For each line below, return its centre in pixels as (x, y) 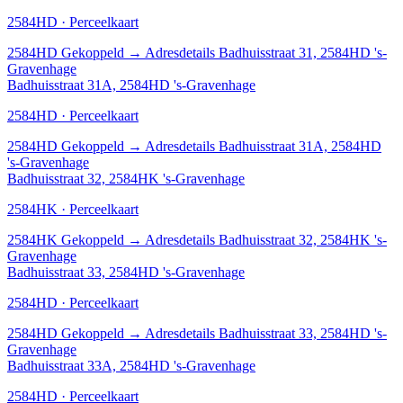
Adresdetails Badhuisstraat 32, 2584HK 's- (266, 239)
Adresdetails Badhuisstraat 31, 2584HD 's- (266, 52)
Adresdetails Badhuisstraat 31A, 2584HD (263, 146)
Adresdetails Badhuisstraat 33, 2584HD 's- (266, 333)
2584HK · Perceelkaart (73, 209)
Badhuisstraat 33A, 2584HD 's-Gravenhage (131, 365)
